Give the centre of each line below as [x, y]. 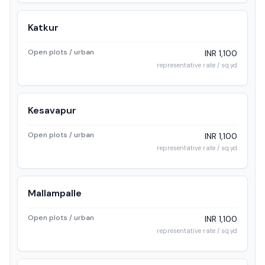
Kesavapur [52, 110]
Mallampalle [55, 193]
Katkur [43, 28]
